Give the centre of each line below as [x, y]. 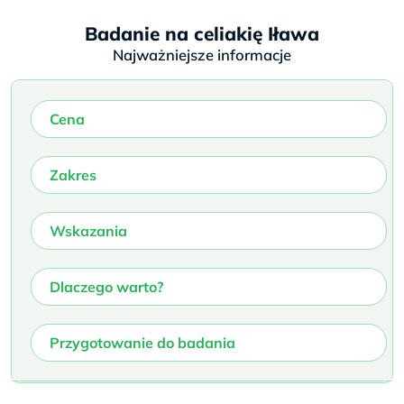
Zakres [73, 174]
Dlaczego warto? [106, 286]
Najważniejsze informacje [202, 54]
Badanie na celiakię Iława [202, 33]
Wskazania [88, 230]
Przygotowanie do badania [142, 342]
